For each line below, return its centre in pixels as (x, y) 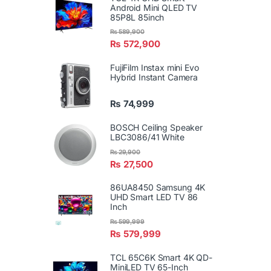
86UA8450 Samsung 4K (158, 188)
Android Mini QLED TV (154, 7)
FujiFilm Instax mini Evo (155, 68)
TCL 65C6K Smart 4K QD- (161, 257)
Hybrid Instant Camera (154, 77)
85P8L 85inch (137, 17)
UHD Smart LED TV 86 (154, 197)
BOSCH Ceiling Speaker (157, 128)
